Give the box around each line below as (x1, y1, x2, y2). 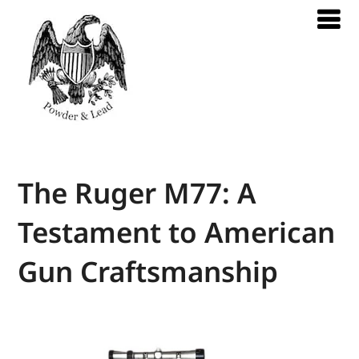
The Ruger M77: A (18, 174, 257, 212)
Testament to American (18, 213, 336, 251)
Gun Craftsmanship (18, 252, 279, 290)
